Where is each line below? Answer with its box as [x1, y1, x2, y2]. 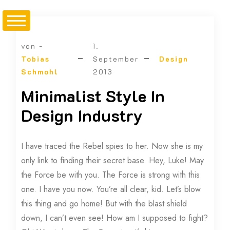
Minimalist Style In [21, 84, 165, 106]
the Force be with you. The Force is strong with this [21, 168, 200, 181]
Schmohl [21, 66, 59, 76]
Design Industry [21, 104, 143, 126]
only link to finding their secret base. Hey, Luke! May [21, 154, 204, 166]
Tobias [21, 53, 50, 64]
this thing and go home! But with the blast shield [21, 197, 187, 209]
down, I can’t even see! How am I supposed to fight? [21, 212, 208, 224]
